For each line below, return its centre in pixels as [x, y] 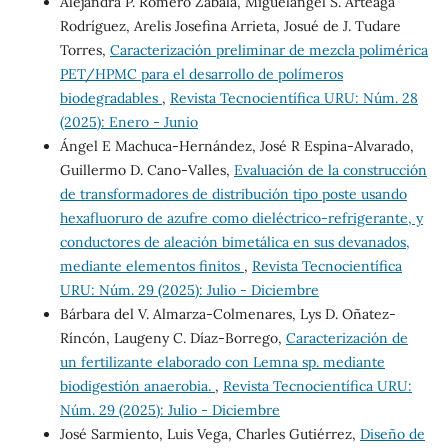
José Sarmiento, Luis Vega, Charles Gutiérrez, [209, 434]
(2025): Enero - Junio [128, 122]
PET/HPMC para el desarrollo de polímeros [201, 74]
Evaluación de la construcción [330, 170]
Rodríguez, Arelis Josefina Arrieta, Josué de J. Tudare [230, 26]
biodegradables [110, 98]
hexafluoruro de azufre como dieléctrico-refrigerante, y [241, 218]
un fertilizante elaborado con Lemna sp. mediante [222, 362]
